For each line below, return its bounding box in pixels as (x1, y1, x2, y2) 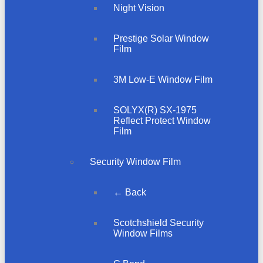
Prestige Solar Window (113, 33, 209, 43)
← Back (113, 187, 146, 197)
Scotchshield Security (113, 217, 204, 228)
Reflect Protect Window (113, 115, 211, 126)
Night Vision (113, 2, 164, 13)
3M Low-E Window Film (113, 74, 213, 85)
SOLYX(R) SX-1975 (113, 104, 197, 115)
